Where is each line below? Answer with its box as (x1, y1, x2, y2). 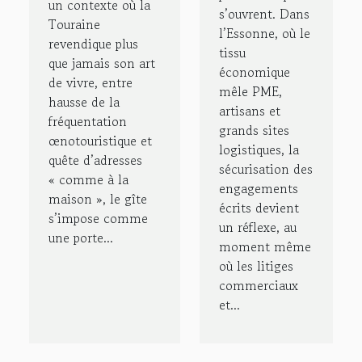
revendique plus (48, 33, 138, 53)
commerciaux (219, 276, 298, 296)
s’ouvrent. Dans (219, 4, 309, 24)
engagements (219, 179, 298, 199)
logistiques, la (219, 140, 299, 160)
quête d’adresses (48, 149, 142, 170)
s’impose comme (48, 208, 148, 228)
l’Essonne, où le (219, 23, 310, 44)
